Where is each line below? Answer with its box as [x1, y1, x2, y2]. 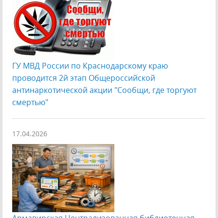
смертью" [12, 97, 48, 108]
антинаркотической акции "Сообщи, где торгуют [12, 85, 197, 95]
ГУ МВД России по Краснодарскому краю [12, 60, 168, 71]
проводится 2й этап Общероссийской [12, 73, 155, 83]
